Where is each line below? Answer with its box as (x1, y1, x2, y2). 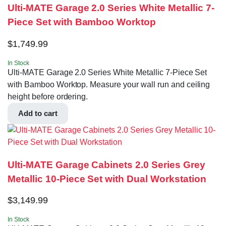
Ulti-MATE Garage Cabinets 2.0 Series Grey (8, 159, 205, 170)
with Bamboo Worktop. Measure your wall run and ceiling (8, 80, 210, 89)
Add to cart (18, 108, 58, 118)
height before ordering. (8, 92, 88, 101)
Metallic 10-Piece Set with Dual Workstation (8, 173, 206, 184)
